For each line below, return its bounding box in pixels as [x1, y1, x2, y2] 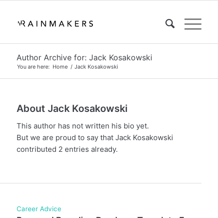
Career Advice [16, 204, 61, 213]
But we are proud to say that [16, 132, 115, 142]
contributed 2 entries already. [16, 144, 118, 154]
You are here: [17, 63, 50, 70]
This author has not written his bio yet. [16, 121, 149, 130]
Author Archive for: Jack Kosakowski [16, 53, 152, 62]
